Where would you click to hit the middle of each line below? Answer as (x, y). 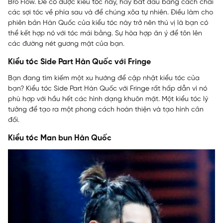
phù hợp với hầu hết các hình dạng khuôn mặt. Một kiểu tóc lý (108, 100)
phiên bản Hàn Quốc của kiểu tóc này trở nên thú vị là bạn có (108, 23)
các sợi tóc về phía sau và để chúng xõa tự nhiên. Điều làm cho (111, 13)
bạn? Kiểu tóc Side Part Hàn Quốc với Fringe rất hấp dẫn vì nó (108, 89)
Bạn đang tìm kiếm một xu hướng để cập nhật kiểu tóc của (104, 79)
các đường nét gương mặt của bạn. (66, 44)
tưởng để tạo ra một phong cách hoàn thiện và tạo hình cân (106, 110)
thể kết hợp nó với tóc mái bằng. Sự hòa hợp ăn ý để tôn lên (105, 34)
